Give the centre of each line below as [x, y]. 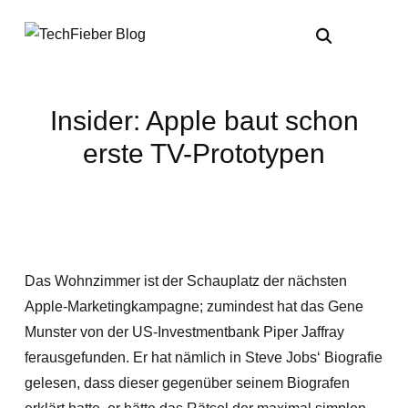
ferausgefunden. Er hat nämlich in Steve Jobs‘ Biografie [203, 357]
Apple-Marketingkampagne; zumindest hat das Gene [194, 306]
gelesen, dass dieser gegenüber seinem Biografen [187, 383]
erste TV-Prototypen [204, 153]
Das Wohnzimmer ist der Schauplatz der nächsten [185, 281]
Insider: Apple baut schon [204, 121]
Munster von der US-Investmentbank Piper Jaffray [184, 332]
